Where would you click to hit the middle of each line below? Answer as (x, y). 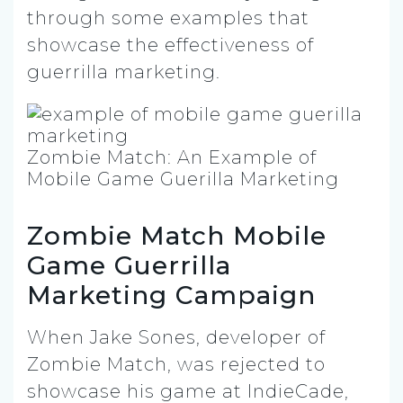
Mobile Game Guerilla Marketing (183, 179)
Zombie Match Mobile (177, 235)
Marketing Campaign (171, 295)
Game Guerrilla (129, 265)
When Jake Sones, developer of (176, 337)
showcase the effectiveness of (170, 45)
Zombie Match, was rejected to (176, 364)
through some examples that (168, 18)
